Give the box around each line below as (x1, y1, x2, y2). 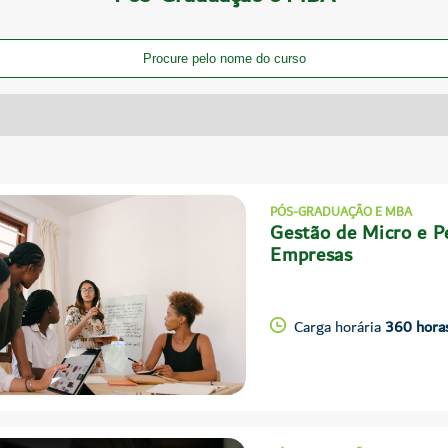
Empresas (270, 239, 353, 272)
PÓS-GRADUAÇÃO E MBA (270, 201, 413, 223)
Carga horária (294, 313, 386, 340)
